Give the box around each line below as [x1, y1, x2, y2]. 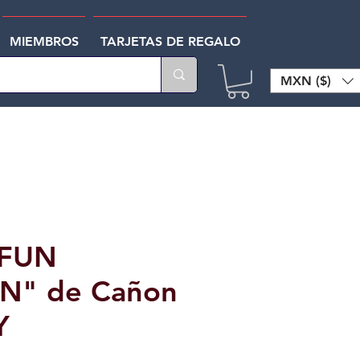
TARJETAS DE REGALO [100, 34, 240, 49]
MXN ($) [280, 72, 331, 88]
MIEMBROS [9, 34, 79, 49]
